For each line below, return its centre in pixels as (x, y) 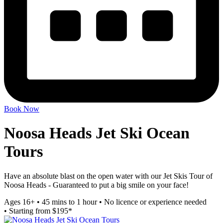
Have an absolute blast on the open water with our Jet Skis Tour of (108, 176)
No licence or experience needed (155, 202)
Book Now (22, 109)
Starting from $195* (41, 211)
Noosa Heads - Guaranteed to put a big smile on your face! (96, 185)
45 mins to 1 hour (69, 202)
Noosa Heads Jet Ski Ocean (97, 133)
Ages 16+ (19, 202)
